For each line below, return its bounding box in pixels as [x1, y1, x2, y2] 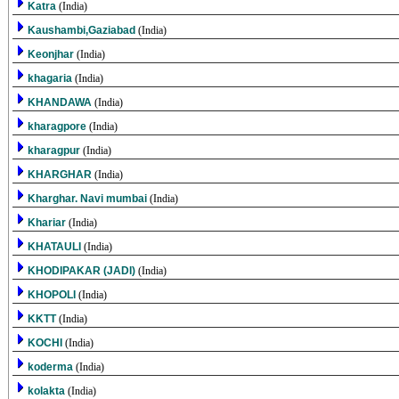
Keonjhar [27, 48, 77, 61]
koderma [27, 361, 76, 373]
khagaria [27, 72, 75, 85]
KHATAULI [27, 240, 84, 253]
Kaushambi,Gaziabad [27, 24, 138, 37]
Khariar [27, 216, 69, 229]
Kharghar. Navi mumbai [27, 192, 150, 205]
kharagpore [27, 120, 89, 133]
